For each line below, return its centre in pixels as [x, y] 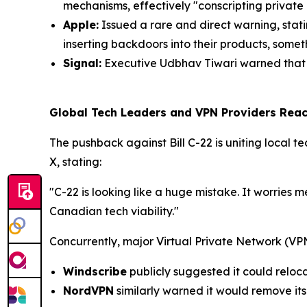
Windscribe [95, 271]
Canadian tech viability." [114, 211]
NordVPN [88, 291]
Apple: [81, 25]
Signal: [82, 63]
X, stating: [75, 162]
